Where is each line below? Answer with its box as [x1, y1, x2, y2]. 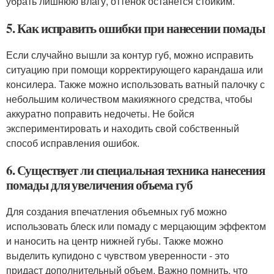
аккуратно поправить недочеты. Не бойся [6, 106, 194, 120]
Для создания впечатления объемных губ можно [6, 204, 227, 218]
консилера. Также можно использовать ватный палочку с [6, 77, 265, 91]
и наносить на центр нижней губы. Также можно [6, 234, 223, 248]
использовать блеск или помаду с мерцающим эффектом [6, 219, 266, 233]
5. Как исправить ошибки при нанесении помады [6, 19, 265, 37]
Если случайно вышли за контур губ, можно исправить [6, 48, 253, 62]
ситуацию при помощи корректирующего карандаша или [6, 62, 263, 76]
